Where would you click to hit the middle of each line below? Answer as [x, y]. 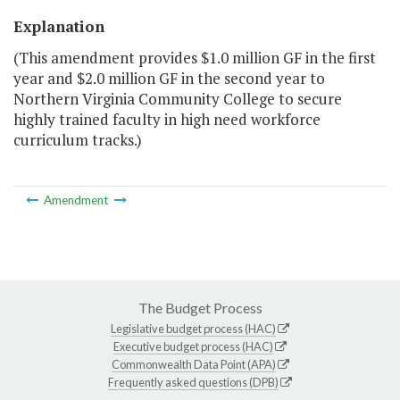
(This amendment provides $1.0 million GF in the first [195, 58]
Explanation [59, 27]
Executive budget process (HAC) [193, 346]
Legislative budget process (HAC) [193, 328]
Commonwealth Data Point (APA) [193, 364]
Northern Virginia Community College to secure [178, 99]
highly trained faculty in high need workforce [167, 120]
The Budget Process [200, 307]
